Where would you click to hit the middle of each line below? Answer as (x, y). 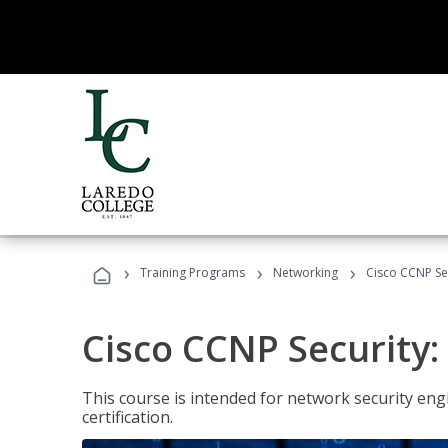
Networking (305, 272)
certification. (127, 417)
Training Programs (192, 272)
